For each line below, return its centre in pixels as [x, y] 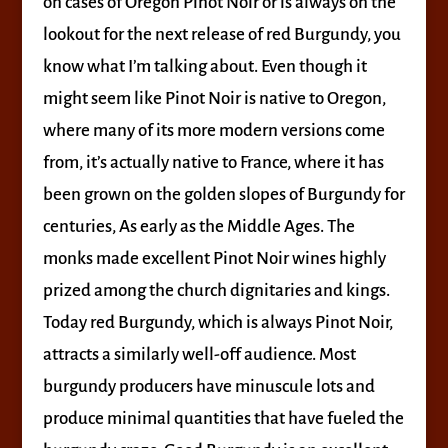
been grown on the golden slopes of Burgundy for [223, 194]
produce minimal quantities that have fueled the [223, 418]
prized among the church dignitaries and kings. [216, 290]
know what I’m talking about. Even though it [204, 66]
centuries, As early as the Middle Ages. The [198, 226]
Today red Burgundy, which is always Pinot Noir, [217, 322]
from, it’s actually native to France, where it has [213, 162]
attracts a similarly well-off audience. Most [199, 354]
